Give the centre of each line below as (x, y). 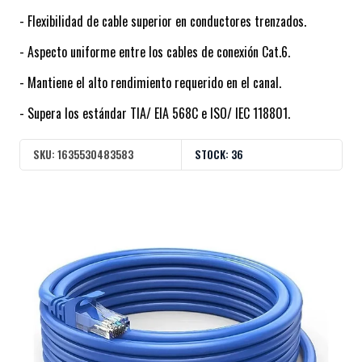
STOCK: (212, 154)
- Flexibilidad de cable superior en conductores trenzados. (163, 21)
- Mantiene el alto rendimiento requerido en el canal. (150, 83)
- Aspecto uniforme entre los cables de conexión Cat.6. (155, 52)
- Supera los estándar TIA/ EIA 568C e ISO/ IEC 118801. (155, 114)
